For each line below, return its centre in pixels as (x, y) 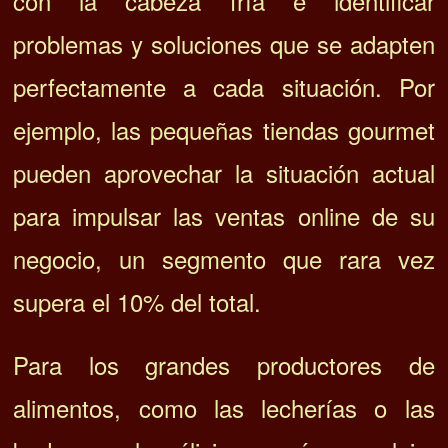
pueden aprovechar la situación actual (224, 172)
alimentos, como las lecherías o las (224, 407)
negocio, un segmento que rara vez (224, 258)
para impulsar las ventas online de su (224, 215)
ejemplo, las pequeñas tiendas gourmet (224, 129)
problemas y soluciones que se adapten (224, 43)
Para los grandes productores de (224, 364)
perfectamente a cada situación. (206, 86)
